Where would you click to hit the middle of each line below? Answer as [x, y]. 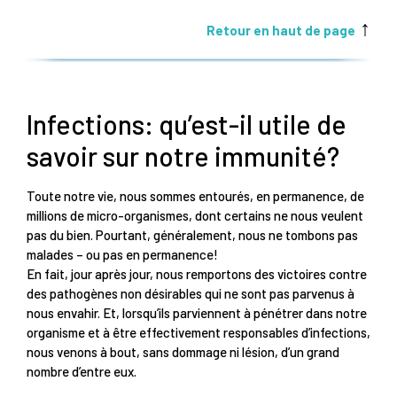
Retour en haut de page [281, 31]
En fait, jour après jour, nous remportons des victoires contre [197, 274]
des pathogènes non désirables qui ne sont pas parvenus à [191, 294]
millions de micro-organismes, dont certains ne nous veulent [195, 216]
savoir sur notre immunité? [183, 156]
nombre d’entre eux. [82, 372]
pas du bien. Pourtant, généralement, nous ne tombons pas [192, 235]
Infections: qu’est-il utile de [187, 125]
